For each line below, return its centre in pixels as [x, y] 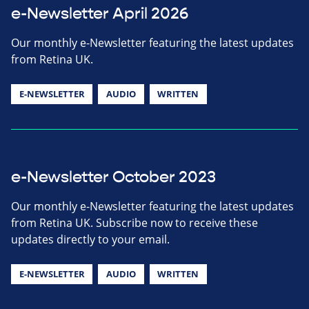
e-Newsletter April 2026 [100, 13]
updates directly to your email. [90, 239]
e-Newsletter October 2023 [113, 177]
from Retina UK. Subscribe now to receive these [134, 222]
